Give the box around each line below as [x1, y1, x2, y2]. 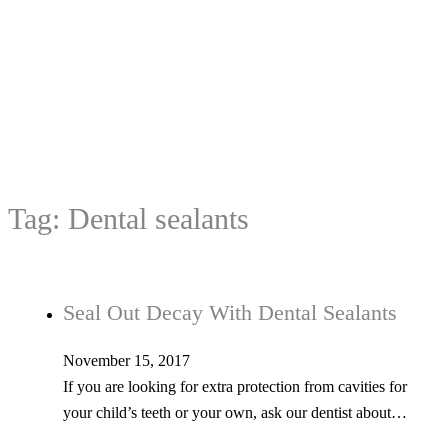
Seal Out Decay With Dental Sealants [63, 300, 397, 326]
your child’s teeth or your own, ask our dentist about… [63, 404, 407, 422]
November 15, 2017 [63, 352, 190, 370]
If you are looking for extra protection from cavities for [63, 378, 407, 396]
